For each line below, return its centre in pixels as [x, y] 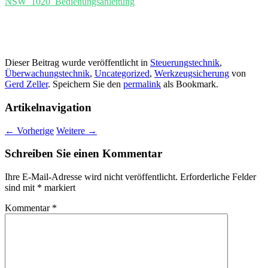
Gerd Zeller [26, 84]
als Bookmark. [190, 84]
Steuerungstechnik [185, 63]
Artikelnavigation [48, 107]
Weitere [72, 130]
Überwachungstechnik [47, 74]
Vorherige [34, 130]
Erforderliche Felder [218, 176]
